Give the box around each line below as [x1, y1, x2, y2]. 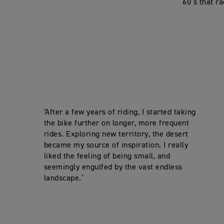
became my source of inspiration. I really [43, 141, 188, 149]
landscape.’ [43, 174, 84, 182]
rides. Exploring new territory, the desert [43, 130, 188, 138]
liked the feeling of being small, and [43, 152, 170, 160]
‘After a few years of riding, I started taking [43, 108, 196, 116]
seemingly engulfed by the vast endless [43, 163, 182, 171]
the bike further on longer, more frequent [43, 119, 189, 127]
